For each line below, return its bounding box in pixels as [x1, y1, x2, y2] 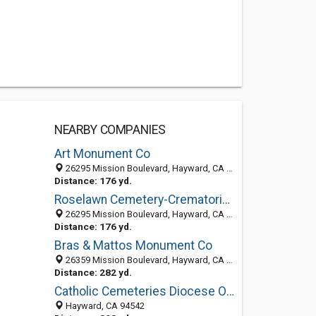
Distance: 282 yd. [54, 267, 132, 278]
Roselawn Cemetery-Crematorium [221, 193, 230, 207]
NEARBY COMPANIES [54, 123, 166, 137]
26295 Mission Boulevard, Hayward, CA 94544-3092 [63, 163, 226, 174]
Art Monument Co [54, 147, 150, 161]
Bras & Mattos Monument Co [54, 238, 212, 253]
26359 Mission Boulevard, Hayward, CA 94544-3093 [63, 255, 226, 265]
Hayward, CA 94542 [63, 300, 145, 311]
